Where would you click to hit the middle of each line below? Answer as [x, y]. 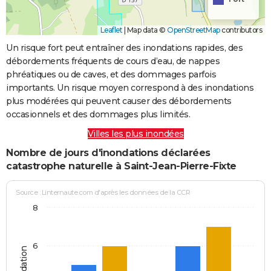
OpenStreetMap [194, 30]
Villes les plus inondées [135, 133]
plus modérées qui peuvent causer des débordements [119, 101]
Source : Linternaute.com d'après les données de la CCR [103, 193]
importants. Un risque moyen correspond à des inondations [130, 87]
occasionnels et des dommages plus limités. [98, 114]
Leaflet [111, 30]
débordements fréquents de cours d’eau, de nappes [113, 61]
